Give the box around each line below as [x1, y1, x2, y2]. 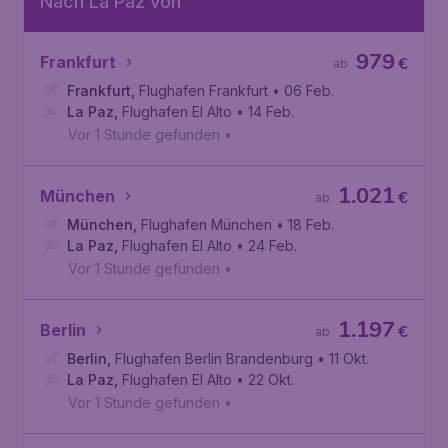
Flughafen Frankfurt [139, 82, 268, 99]
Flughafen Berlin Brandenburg [115, 350, 313, 367]
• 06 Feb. [272, 82, 334, 99]
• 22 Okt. [236, 371, 294, 388]
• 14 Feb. [236, 103, 294, 120]
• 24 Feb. [236, 237, 297, 254]
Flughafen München [141, 216, 272, 233]
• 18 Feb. [276, 216, 334, 233]
